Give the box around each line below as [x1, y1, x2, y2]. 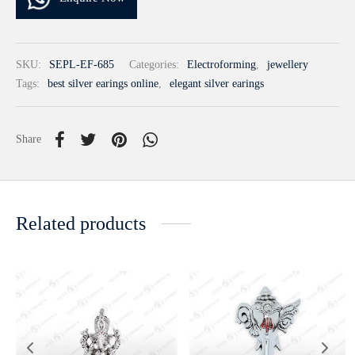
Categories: [129, 59, 182, 71]
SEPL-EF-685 [49, 59, 114, 71]
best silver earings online [48, 78, 158, 90]
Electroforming [187, 59, 256, 71]
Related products [16, 212, 146, 234]
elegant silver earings [170, 78, 264, 90]
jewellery [267, 59, 308, 71]
